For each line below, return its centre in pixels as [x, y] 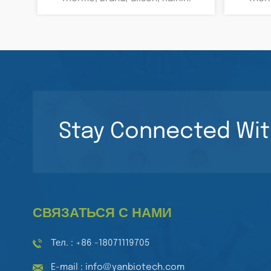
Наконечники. [126, 11]
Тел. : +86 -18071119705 [100, 243]
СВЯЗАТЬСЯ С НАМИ [102, 214]
